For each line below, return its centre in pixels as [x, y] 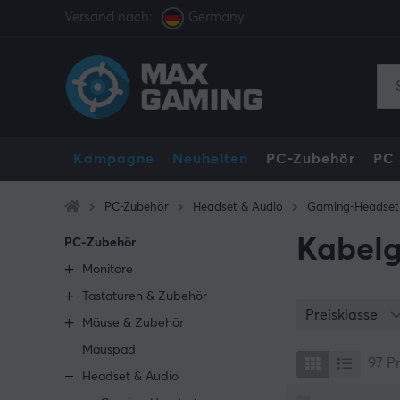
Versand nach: [108, 17]
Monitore [108, 270]
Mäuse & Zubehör [133, 323]
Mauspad [109, 350]
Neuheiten [210, 159]
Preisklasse [343, 315]
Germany [217, 17]
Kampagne [114, 159]
